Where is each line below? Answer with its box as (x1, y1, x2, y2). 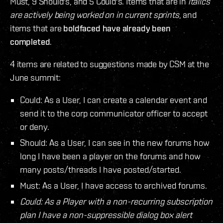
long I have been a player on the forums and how (20, 151, 201, 162)
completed (10, 36, 50, 47)
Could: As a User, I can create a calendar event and (20, 95, 207, 106)
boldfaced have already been (63, 23, 171, 34)
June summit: (10, 72, 61, 83)
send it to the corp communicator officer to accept (20, 108, 208, 119)
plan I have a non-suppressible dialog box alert (20, 210, 192, 221)
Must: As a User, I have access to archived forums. (20, 180, 207, 191)
